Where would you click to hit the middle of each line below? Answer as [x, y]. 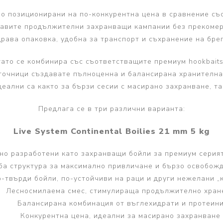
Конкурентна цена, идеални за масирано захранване [120, 216]
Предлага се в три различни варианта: [111, 109]
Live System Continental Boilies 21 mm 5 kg [111, 131]
